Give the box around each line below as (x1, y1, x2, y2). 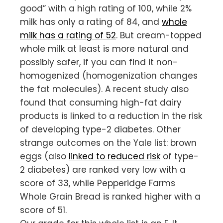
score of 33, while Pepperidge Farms (20, 177, 175, 189)
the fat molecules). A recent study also (20, 83, 189, 95)
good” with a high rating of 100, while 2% (20, 2, 192, 14)
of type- (160, 150, 199, 162)
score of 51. (20, 204, 67, 216)
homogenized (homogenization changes (20, 69, 198, 82)
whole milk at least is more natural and (20, 42, 189, 55)
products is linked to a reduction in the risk (20, 110, 202, 122)
